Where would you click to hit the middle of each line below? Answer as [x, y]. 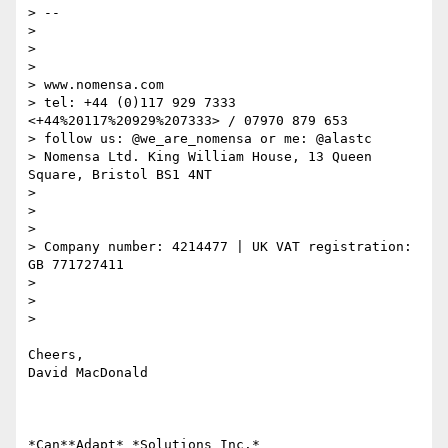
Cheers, [56, 355]
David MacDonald [88, 373]
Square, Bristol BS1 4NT [120, 175]
